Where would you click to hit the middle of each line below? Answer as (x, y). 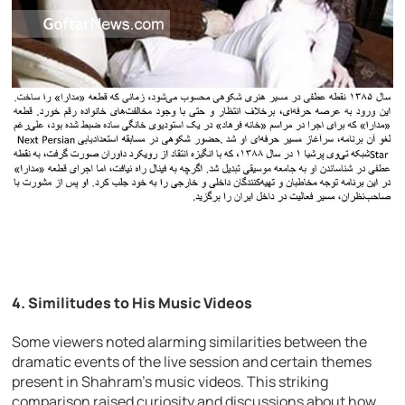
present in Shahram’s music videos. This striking (170, 382)
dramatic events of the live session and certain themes (192, 362)
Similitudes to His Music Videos (141, 302)
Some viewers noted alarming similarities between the (190, 342)
